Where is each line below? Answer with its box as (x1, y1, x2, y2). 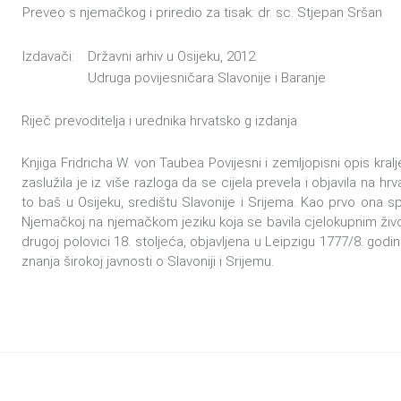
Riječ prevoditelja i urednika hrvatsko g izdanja (21, 113, 297, 129)
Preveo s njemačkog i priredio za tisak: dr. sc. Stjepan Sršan (22, 4, 382, 21)
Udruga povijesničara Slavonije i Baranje (88, 70, 326, 86)
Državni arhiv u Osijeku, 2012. (88, 48, 258, 64)
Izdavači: (22, 48, 74, 64)
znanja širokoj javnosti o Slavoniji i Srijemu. (21, 253, 274, 269)
